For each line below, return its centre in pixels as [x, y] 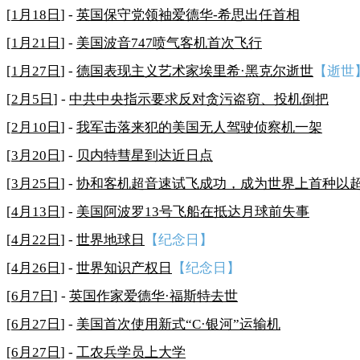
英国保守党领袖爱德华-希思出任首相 [188, 14]
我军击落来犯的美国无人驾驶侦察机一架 [199, 127]
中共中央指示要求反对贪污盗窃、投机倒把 [199, 99]
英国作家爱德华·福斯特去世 [153, 296]
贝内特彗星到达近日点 [145, 155]
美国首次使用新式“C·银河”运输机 [178, 324]
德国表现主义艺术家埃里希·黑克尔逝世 [195, 71]
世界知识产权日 [124, 268]
